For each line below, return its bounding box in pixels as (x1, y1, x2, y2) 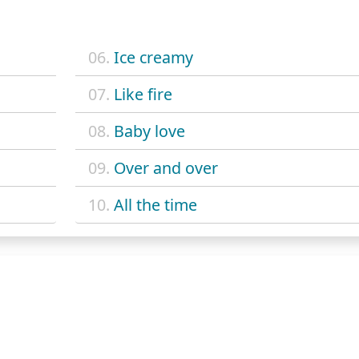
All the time (113, 194, 197, 216)
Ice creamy (113, 46, 193, 69)
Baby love (113, 120, 185, 143)
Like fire (113, 83, 172, 106)
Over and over (113, 157, 218, 179)
